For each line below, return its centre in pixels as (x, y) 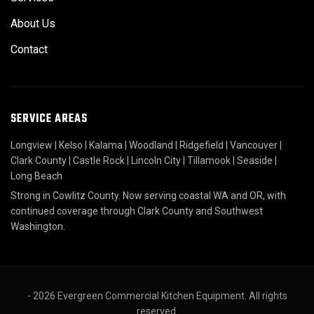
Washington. (38, 227)
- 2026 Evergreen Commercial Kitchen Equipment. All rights (157, 296)
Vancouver (254, 145)
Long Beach (36, 176)
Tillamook (209, 161)
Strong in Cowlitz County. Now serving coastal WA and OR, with (148, 196)
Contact (29, 50)
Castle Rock (99, 161)
